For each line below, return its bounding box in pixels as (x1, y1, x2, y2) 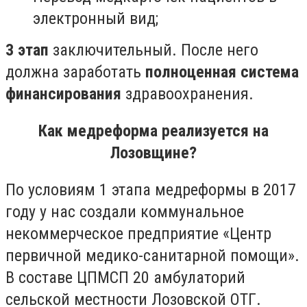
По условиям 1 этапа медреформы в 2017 (5, 180, 296, 199)
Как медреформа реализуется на (38, 121, 269, 140)
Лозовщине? (110, 143, 197, 162)
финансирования (5, 84, 121, 104)
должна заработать (5, 62, 141, 82)
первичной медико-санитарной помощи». (5, 245, 299, 265)
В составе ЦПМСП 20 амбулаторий (5, 267, 245, 287)
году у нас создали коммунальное (5, 201, 244, 221)
